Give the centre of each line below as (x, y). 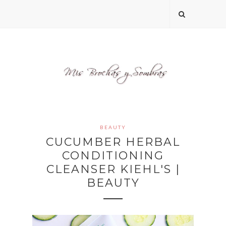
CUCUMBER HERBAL (113, 142)
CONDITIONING (113, 156)
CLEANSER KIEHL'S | (113, 169)
